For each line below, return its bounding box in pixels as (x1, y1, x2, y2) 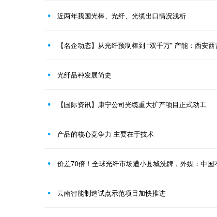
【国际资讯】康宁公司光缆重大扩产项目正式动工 (57, 99, 206, 109)
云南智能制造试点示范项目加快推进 (57, 188, 166, 198)
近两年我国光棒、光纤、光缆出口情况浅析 (57, 11, 186, 20)
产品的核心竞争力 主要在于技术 (57, 129, 154, 139)
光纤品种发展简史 (57, 70, 111, 79)
